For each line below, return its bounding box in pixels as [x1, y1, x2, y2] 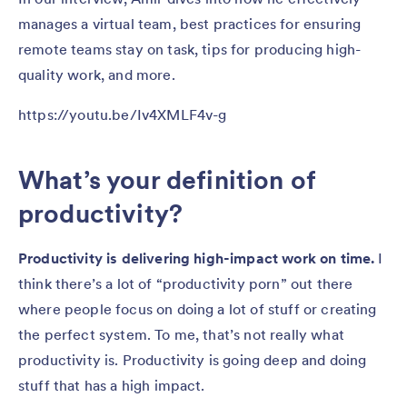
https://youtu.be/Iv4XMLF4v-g [18, 104, 227, 124]
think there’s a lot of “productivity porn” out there [18, 273, 353, 293]
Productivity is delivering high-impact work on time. [18, 248, 375, 267]
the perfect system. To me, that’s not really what [18, 324, 344, 343]
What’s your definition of [18, 163, 316, 196]
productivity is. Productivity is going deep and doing [18, 350, 367, 369]
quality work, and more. [18, 65, 175, 84]
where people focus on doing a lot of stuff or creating [18, 299, 377, 318]
